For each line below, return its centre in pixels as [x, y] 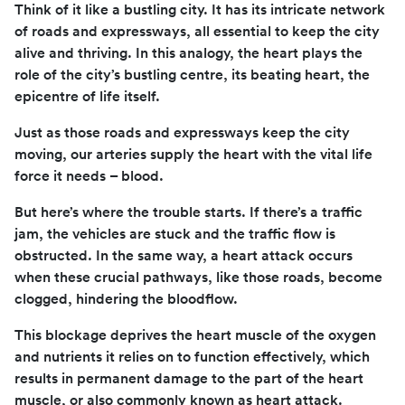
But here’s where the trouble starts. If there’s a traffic [188, 212]
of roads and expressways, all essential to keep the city [197, 31]
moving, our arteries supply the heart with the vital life [193, 154]
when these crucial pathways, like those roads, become [198, 277]
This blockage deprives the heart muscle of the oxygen [195, 335]
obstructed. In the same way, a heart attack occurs [184, 255]
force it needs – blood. [89, 176]
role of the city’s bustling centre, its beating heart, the [192, 75]
